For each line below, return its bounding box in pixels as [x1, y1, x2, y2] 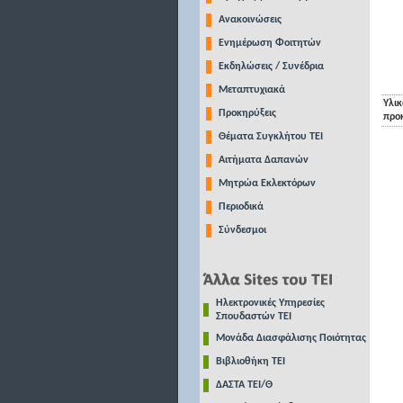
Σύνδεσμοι [218, 225, 266, 236]
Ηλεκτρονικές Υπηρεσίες [215, 298, 325, 309]
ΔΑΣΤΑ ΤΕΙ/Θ [215, 380, 273, 390]
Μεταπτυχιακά [218, 85, 285, 95]
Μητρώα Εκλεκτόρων [218, 178, 316, 189]
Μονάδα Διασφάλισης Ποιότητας [215, 333, 366, 344]
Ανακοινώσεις [218, 14, 282, 25]
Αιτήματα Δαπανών [218, 155, 309, 166]
